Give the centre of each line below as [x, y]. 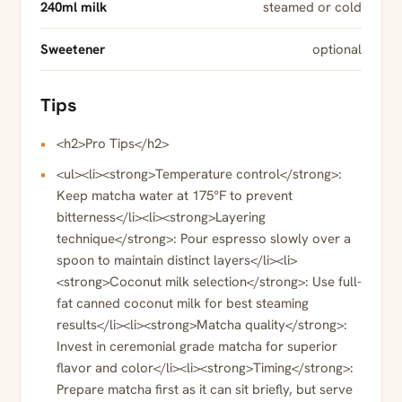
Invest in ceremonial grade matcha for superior [197, 347]
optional [337, 50]
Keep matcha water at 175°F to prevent [175, 196]
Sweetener [73, 50]
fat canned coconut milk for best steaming [183, 304]
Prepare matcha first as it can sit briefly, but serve [205, 390]
